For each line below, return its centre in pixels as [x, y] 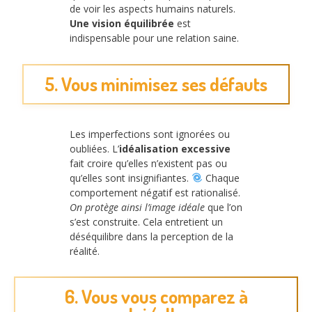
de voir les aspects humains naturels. [153, 9]
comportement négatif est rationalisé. [155, 192]
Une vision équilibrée [122, 24]
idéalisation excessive [175, 148]
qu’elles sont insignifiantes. [131, 178]
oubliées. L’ [94, 148]
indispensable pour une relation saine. [154, 38]
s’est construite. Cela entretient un [146, 221]
